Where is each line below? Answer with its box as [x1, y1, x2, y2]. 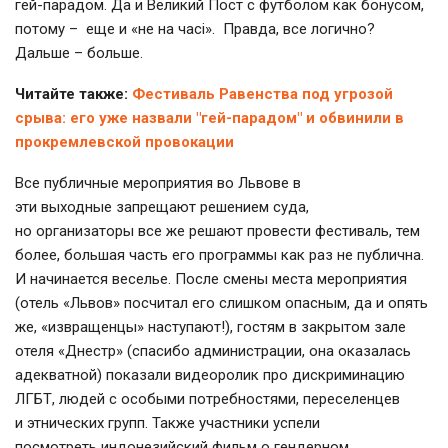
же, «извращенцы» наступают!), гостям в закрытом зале [15, 317, 406, 336]
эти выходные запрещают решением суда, [15, 197, 309, 216]
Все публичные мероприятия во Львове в [15, 173, 301, 192]
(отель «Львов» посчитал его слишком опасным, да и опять [15, 293, 428, 312]
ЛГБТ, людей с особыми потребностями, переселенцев [15, 389, 400, 408]
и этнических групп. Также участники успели [15, 413, 320, 432]
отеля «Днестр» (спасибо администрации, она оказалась [15, 341, 411, 360]
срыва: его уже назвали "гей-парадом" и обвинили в [15, 108, 404, 127]
